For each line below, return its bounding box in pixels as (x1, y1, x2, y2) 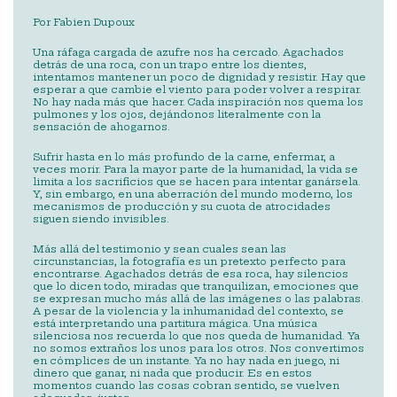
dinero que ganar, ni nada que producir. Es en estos (33, 367, 312, 380)
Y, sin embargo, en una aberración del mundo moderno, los (33, 188, 353, 201)
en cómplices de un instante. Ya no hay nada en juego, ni (33, 354, 339, 368)
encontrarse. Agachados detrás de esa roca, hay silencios (33, 268, 348, 281)
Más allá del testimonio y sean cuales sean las (33, 243, 286, 256)
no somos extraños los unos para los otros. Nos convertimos (33, 342, 364, 355)
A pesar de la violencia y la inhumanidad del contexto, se (33, 305, 344, 318)
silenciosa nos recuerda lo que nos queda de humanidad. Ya (33, 330, 360, 343)
